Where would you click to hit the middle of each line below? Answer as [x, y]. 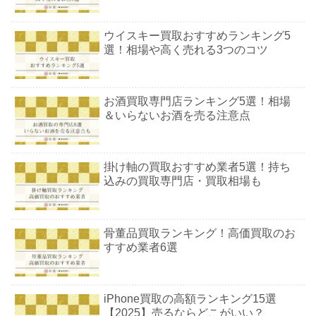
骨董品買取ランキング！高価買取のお [200, 233]
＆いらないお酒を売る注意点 [177, 115]
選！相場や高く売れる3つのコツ [186, 49]
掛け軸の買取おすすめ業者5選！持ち [197, 167]
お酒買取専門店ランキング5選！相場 [197, 101]
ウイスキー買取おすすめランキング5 [197, 35]
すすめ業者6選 [141, 247]
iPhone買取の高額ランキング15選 [190, 299]
